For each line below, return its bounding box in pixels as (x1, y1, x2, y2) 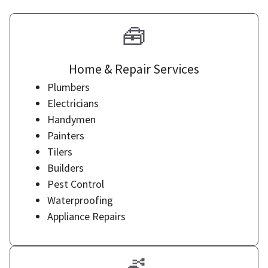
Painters (47, 129, 84, 142)
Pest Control (47, 177, 104, 191)
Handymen (47, 112, 96, 126)
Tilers (47, 145, 72, 159)
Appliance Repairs (47, 209, 126, 223)
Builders (47, 161, 84, 175)
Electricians (47, 96, 99, 110)
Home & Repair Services (69, 60, 199, 77)
